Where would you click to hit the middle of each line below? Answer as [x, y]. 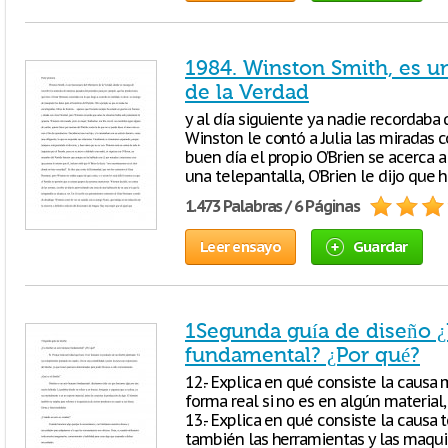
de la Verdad [247, 92]
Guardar [380, 246]
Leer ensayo [240, 246]
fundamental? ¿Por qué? [302, 355]
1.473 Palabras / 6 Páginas [272, 206]
